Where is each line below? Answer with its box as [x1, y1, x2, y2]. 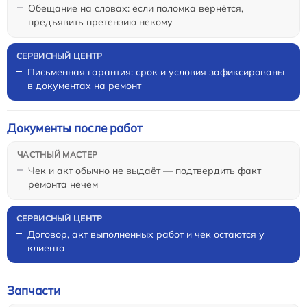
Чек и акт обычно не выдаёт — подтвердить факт [28, 164, 261, 177]
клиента [27, 242, 65, 255]
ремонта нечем [28, 178, 98, 191]
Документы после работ [7, 121, 143, 136]
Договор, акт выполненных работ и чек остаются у [27, 228, 265, 241]
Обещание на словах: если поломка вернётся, [28, 2, 243, 15]
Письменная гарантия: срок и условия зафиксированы [27, 66, 284, 79]
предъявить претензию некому [28, 16, 173, 29]
